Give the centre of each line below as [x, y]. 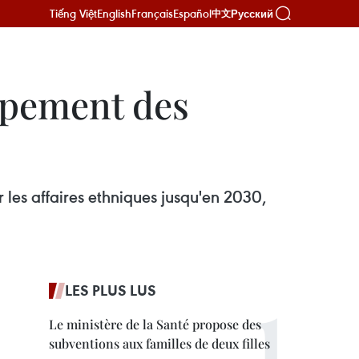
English [114, 13]
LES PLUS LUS [111, 290]
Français [152, 13]
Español [192, 13]
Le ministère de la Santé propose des [155, 324]
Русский [252, 14]
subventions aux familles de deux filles [159, 343]
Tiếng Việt [73, 13]
